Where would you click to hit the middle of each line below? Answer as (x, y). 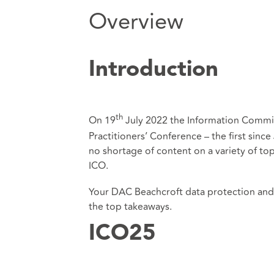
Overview (136, 22)
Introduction (153, 70)
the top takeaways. (130, 206)
